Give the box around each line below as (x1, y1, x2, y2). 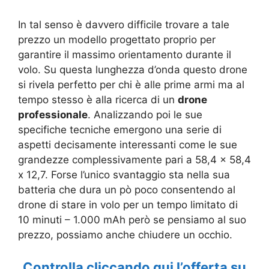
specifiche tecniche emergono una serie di (18, 123, 222, 136)
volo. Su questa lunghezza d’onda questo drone (18, 63, 247, 76)
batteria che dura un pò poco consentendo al (18, 183, 235, 196)
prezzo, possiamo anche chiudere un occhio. (18, 228, 232, 241)
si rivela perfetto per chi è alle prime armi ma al (18, 78, 244, 91)
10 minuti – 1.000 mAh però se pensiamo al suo (18, 213, 246, 226)
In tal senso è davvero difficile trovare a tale (18, 18, 229, 31)
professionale (18, 108, 88, 121)
